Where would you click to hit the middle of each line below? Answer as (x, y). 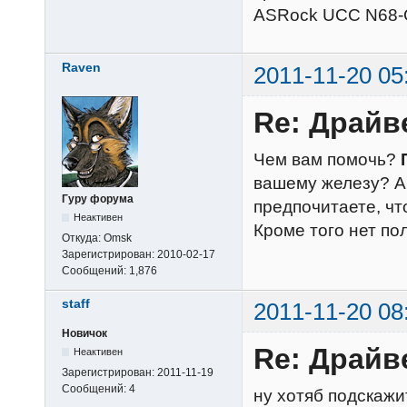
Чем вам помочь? (327, 159)
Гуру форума (98, 199)
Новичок (84, 334)
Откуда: (83, 238)
